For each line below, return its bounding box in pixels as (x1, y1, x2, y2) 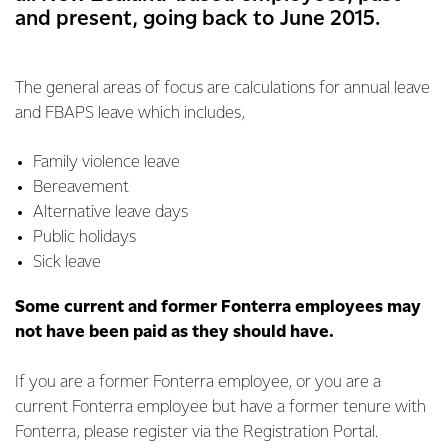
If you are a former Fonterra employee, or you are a (15, 374, 381, 391)
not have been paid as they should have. (15, 324, 334, 341)
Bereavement (33, 179, 129, 196)
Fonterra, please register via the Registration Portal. (15, 424, 378, 441)
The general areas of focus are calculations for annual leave (15, 80, 430, 97)
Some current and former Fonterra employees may (15, 299, 421, 316)
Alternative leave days (33, 204, 188, 221)
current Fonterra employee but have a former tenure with (15, 399, 426, 416)
